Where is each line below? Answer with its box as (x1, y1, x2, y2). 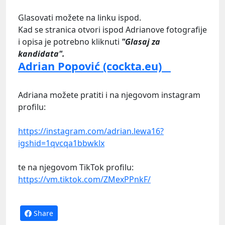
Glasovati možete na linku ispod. (18, 12, 141, 24)
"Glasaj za (122, 36, 160, 48)
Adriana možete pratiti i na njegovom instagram (18, 89, 200, 101)
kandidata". (18, 48, 65, 60)
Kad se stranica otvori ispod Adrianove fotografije (18, 24, 207, 36)
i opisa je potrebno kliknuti (18, 36, 122, 48)
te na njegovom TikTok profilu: (18, 162, 134, 173)
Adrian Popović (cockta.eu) (18, 59, 171, 74)
